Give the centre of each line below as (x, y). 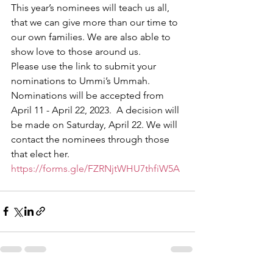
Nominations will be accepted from (89, 95)
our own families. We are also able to (92, 37)
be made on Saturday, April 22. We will (95, 124)
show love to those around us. (77, 51)
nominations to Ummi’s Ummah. (82, 80)
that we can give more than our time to (96, 22)
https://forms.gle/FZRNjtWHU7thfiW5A (95, 168)
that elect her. (41, 154)
